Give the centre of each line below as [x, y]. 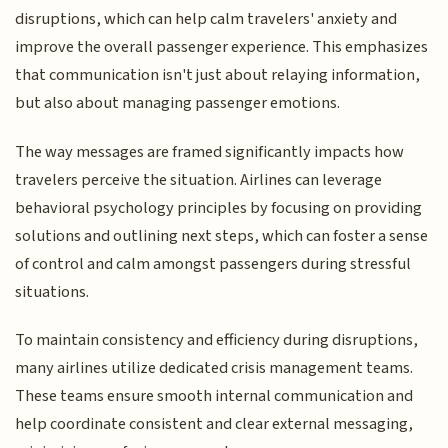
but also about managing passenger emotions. [178, 103]
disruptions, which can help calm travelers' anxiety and [206, 19]
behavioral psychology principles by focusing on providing [219, 207]
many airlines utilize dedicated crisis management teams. [214, 367]
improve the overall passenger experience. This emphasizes [222, 47]
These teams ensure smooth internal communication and [214, 395]
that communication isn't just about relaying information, [218, 75]
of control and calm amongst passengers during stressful [213, 263]
